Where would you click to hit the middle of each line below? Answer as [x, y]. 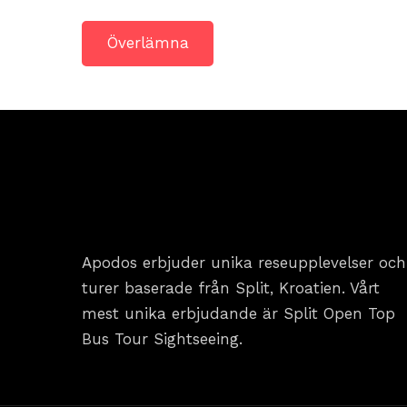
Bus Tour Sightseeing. [162, 339]
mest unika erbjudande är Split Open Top [238, 314]
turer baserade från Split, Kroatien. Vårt [231, 288]
